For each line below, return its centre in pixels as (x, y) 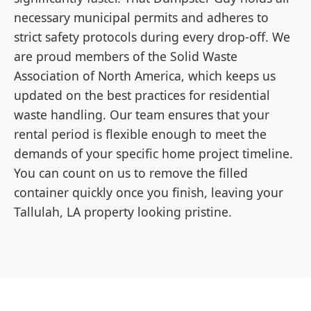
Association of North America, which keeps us (145, 75)
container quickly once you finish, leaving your (149, 192)
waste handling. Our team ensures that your (142, 114)
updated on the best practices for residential (142, 95)
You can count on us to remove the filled (131, 173)
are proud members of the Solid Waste (126, 56)
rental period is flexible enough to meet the (140, 134)
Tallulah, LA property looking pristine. (123, 211)
